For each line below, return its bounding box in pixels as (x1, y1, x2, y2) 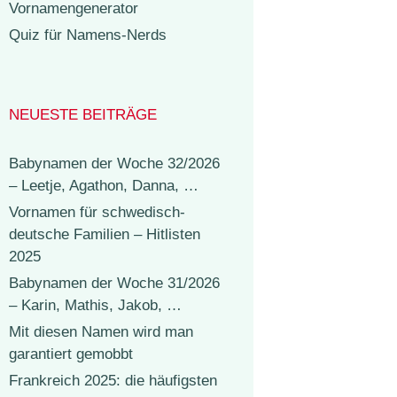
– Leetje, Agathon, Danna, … (9, 177, 198, 194)
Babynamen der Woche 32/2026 (9, 155, 220, 172)
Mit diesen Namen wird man (9, 323, 193, 340)
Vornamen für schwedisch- (9, 204, 185, 221)
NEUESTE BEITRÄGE (9, 106, 157, 123)
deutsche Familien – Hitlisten (9, 226, 200, 243)
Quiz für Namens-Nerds (9, 27, 167, 43)
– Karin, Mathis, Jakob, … (9, 297, 182, 314)
